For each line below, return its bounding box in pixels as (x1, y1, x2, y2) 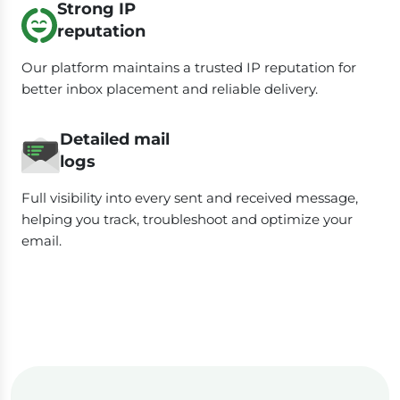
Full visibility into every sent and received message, (21, 188, 358, 206)
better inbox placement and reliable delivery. (21, 79, 318, 97)
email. (21, 231, 62, 249)
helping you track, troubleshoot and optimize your (21, 210, 353, 228)
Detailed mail (60, 129, 171, 149)
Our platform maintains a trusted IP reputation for (21, 58, 356, 76)
